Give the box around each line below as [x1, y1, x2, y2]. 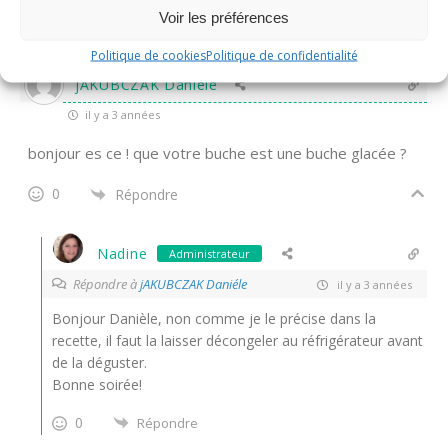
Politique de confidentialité [205, 46, 358, 63]
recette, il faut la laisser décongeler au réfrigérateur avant [52, 331, 423, 350]
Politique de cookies [90, 46, 206, 63]
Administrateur [169, 246, 251, 261]
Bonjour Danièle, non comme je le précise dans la [52, 309, 376, 328]
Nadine [97, 244, 148, 263]
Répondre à [73, 275, 140, 293]
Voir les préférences [159, 8, 289, 26]
